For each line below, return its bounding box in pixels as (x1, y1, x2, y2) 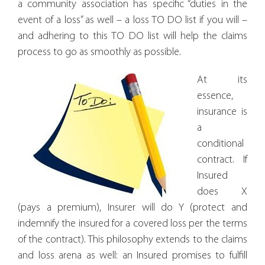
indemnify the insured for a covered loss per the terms (18, 218, 247, 230)
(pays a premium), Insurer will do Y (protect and (18, 202, 247, 214)
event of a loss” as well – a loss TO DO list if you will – (18, 14, 247, 26)
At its (197, 74, 247, 86)
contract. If (197, 154, 247, 166)
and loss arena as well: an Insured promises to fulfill (18, 250, 247, 261)
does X (197, 186, 247, 198)
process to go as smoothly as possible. (18, 46, 181, 58)
